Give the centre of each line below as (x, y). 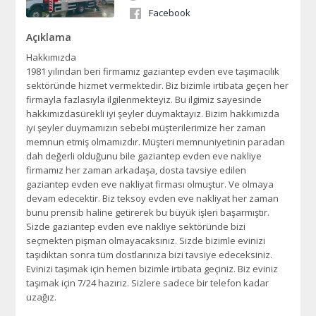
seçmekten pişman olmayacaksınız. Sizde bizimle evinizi (146, 241)
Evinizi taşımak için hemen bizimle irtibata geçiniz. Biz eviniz (152, 269)
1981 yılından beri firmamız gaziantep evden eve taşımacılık (153, 71)
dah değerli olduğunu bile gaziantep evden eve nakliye (144, 156)
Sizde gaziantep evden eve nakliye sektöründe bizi (136, 226)
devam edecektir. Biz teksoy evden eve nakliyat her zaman (153, 198)
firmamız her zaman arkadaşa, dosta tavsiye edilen (136, 170)
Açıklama (49, 37)
